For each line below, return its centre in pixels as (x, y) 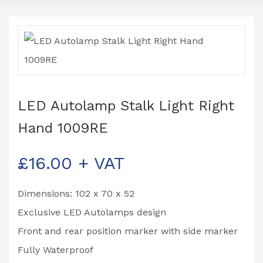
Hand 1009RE (63, 128)
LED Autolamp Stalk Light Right (126, 105)
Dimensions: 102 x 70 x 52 (76, 193)
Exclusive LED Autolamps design (92, 212)
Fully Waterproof (55, 249)
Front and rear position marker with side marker (128, 231)
